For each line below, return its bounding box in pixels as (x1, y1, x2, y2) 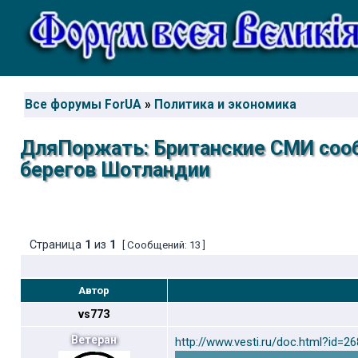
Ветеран (71, 333, 117, 346)
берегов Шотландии (20, 158, 210, 181)
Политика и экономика (154, 97, 296, 112)
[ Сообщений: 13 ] (120, 239, 208, 251)
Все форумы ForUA (25, 97, 141, 112)
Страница (26, 238, 85, 252)
